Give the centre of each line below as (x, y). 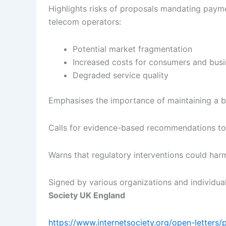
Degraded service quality (121, 75)
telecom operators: (85, 21)
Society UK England (87, 195)
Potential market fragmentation (132, 49)
